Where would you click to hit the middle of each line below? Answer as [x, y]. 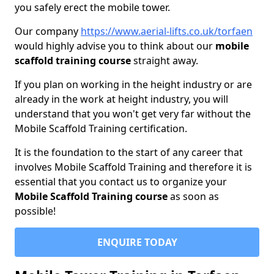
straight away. [166, 61]
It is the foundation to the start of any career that [129, 152]
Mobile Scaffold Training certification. [101, 128]
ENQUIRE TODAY [137, 242]
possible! [35, 211]
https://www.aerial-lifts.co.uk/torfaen [167, 31]
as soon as [193, 196]
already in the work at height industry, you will [121, 99]
